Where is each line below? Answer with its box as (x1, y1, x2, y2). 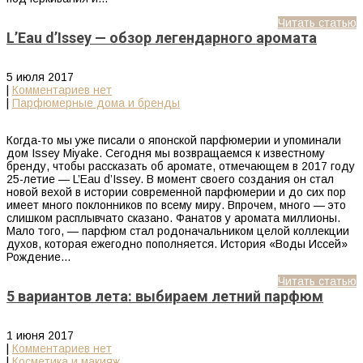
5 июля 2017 (6, 70, 74, 84)
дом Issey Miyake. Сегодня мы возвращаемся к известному (6, 147, 325, 160)
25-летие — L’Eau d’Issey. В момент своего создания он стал (6, 173, 334, 186)
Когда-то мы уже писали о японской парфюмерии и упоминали (6, 134, 341, 147)
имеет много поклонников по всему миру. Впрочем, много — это (6, 199, 346, 212)
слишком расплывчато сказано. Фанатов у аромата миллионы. (6, 211, 340, 225)
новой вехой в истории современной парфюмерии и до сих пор (6, 186, 346, 199)
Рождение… (6, 250, 71, 264)
